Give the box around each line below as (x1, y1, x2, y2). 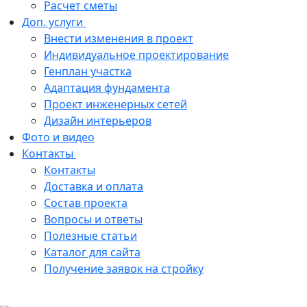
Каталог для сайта (44, 245, 140, 260)
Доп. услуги (22, 14, 86, 30)
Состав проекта (44, 195, 127, 211)
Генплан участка (44, 64, 132, 79)
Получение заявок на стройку (44, 261, 204, 277)
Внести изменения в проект (44, 31, 193, 47)
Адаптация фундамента (44, 80, 170, 96)
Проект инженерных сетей (44, 97, 187, 112)
